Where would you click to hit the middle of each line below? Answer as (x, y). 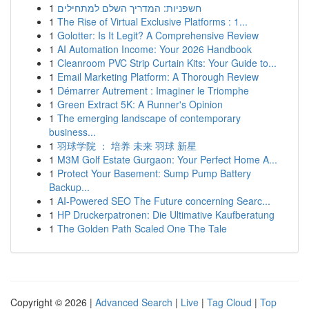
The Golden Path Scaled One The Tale (142, 228)
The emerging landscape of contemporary (149, 118)
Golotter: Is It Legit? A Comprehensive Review (158, 35)
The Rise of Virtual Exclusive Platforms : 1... (152, 21)
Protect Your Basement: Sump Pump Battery (154, 173)
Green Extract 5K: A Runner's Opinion (140, 104)
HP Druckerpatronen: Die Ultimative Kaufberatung (166, 215)
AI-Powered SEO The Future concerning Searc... (164, 201)
